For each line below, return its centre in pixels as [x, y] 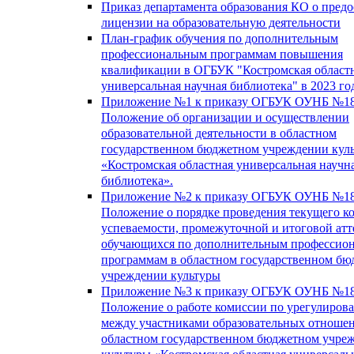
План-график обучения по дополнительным [220, 38]
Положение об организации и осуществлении [225, 117]
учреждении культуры [161, 275]
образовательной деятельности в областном [219, 133]
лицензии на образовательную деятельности [221, 22]
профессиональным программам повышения [222, 54]
